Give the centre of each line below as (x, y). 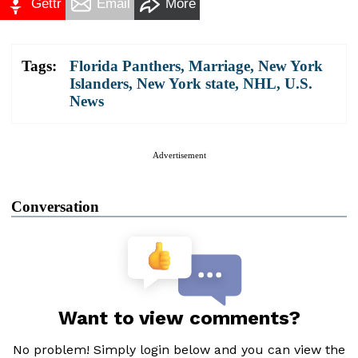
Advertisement (179, 155)
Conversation (55, 206)
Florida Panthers (125, 66)
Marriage (219, 66)
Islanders (99, 83)
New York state (186, 83)
